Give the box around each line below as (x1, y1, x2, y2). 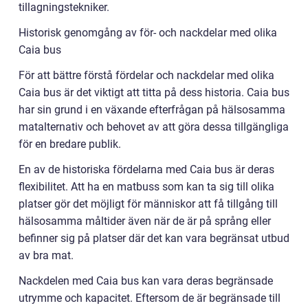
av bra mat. (19, 249, 74, 262)
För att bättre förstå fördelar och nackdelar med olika (19, 69, 274, 82)
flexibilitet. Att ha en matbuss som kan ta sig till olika (19, 180, 274, 193)
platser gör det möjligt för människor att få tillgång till (19, 197, 278, 210)
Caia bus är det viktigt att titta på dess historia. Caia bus (19, 86, 289, 99)
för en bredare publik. (19, 137, 121, 151)
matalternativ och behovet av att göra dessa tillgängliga (19, 120, 289, 133)
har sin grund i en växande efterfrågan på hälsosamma (19, 103, 285, 116)
